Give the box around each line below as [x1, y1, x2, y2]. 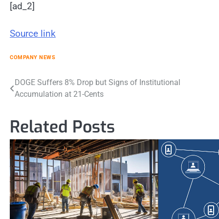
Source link [10, 28, 56, 39]
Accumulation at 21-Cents [15, 89, 104, 99]
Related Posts [10, 115, 115, 138]
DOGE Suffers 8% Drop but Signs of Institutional [15, 77, 180, 87]
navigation [9, 94, 66, 110]
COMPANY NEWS [10, 54, 55, 61]
